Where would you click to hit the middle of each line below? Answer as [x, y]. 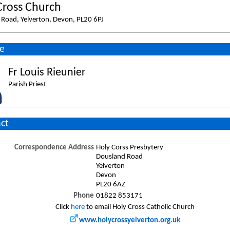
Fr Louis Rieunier [47, 72]
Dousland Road [119, 157]
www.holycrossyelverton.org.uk [129, 220]
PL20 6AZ [110, 184]
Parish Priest [27, 84]
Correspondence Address [54, 147]
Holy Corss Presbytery [129, 147]
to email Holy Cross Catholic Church [139, 207]
